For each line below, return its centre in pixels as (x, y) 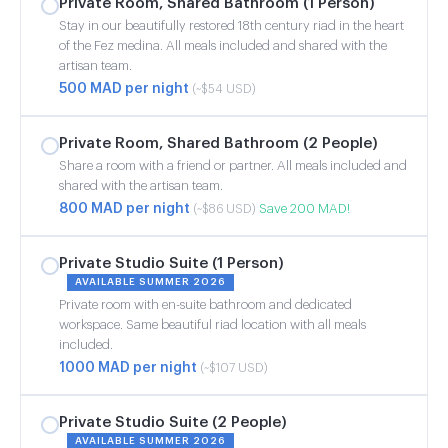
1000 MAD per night (129, 367)
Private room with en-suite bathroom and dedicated (205, 304)
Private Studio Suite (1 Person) (171, 263)
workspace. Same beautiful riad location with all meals (212, 324)
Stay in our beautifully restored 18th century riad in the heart (231, 25)
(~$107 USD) (234, 367)
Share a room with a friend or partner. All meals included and (233, 165)
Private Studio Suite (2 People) (173, 422)
